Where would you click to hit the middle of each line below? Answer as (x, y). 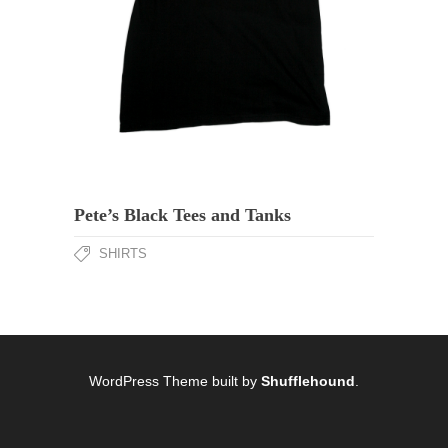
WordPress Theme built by (175, 381)
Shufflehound (308, 381)
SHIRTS (123, 253)
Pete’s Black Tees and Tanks (182, 215)
